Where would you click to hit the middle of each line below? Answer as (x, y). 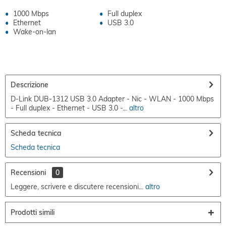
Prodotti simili (33, 212)
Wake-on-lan (35, 32)
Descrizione (30, 85)
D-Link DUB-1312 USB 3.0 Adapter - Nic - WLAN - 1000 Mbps (112, 99)
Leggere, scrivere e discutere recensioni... (77, 187)
